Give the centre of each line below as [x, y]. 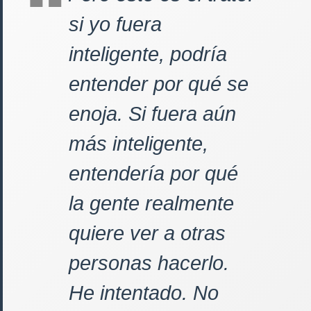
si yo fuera [115, 24]
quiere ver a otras [147, 233]
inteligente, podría [148, 54]
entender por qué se [159, 84]
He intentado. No [144, 293]
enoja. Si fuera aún [152, 114]
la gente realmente [151, 203]
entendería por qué [153, 174]
